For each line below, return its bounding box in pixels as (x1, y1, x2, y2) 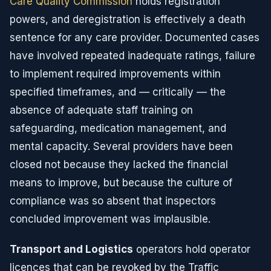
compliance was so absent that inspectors (10, 195, 216, 207)
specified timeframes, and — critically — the (10, 86, 226, 98)
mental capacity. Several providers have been (10, 140, 233, 152)
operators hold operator (133, 243, 250, 255)
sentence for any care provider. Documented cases (10, 31, 260, 44)
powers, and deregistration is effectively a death (10, 13, 246, 25)
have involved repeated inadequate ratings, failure (10, 50, 255, 62)
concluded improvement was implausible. (10, 213, 211, 225)
